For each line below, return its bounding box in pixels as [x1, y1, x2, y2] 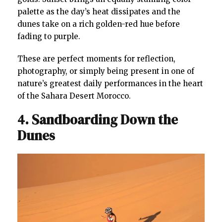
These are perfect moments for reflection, [17, 54, 175, 63]
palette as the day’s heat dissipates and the [17, 6, 180, 16]
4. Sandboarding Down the [17, 110, 178, 129]
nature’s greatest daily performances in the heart [17, 78, 203, 88]
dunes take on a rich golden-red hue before [17, 19, 180, 29]
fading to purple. [17, 31, 80, 41]
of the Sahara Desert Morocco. [17, 91, 131, 101]
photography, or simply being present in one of [17, 66, 194, 76]
